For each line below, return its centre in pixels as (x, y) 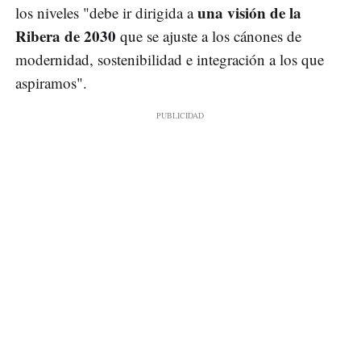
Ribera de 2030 (68, 36)
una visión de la (249, 13)
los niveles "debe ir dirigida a (106, 13)
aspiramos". (51, 83)
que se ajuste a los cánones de (211, 36)
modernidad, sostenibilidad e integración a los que (170, 60)
